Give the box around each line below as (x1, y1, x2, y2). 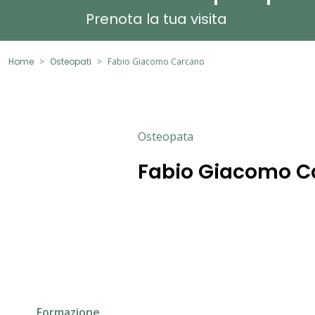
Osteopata (138, 128, 193, 144)
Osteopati (50, 55, 91, 67)
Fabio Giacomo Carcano (108, 55, 205, 67)
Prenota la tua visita (85, 8, 227, 29)
